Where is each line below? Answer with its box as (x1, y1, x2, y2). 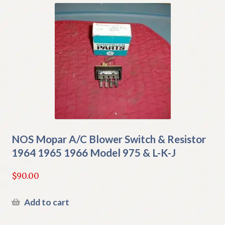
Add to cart (24, 196, 69, 207)
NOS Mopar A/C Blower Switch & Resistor (11, 132, 206, 145)
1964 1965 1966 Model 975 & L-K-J (11, 146, 176, 159)
